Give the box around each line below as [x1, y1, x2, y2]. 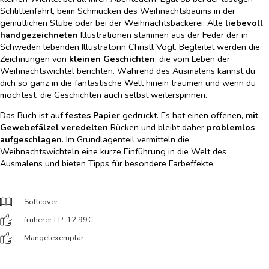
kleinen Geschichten [69, 52, 155, 65]
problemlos [207, 121, 255, 133]
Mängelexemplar [24, 232, 84, 244]
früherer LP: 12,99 [24, 214, 88, 226]
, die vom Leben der [155, 52, 230, 65]
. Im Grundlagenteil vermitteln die [62, 133, 189, 145]
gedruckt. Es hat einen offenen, [120, 109, 246, 121]
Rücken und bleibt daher [108, 121, 207, 133]
